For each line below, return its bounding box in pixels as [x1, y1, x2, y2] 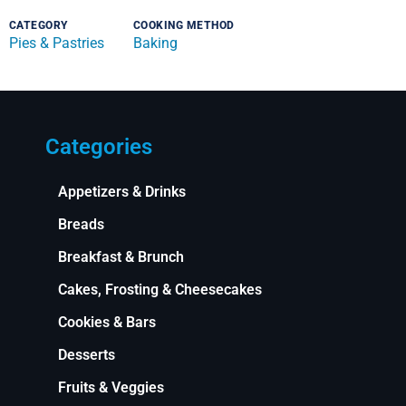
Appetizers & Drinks [58, 183, 186, 201]
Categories [45, 134, 152, 160]
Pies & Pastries [9, 34, 104, 53]
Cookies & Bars [58, 314, 156, 332]
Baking [133, 34, 178, 53]
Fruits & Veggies [58, 379, 164, 397]
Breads [58, 216, 104, 234]
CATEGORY [9, 19, 68, 33]
